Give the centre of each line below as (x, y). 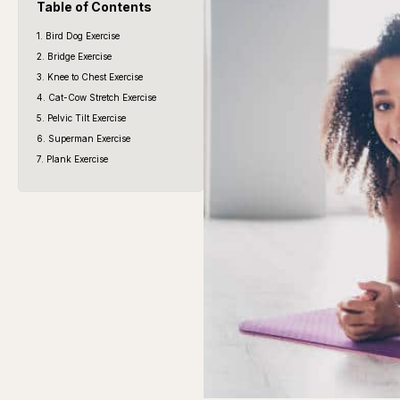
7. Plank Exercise (72, 158)
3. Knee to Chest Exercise (90, 76)
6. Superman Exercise (83, 138)
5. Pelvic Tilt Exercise (81, 117)
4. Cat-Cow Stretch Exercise (96, 97)
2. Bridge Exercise (74, 56)
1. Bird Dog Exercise (78, 35)
